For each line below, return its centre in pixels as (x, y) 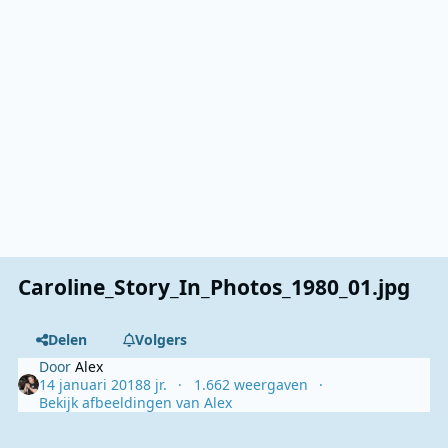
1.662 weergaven (250, 384)
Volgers (160, 339)
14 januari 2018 (91, 384)
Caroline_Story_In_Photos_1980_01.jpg (214, 286)
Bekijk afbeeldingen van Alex (136, 402)
